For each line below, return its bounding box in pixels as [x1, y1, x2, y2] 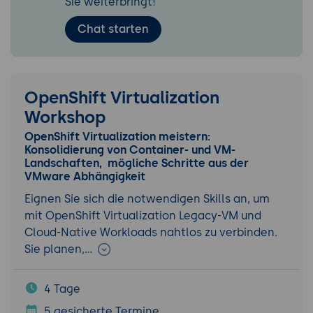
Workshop [24, 107, 105, 128]
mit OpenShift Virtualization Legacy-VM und [24, 209, 261, 223]
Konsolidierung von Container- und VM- [24, 143, 235, 157]
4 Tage [44, 282, 80, 296]
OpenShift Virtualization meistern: [24, 130, 210, 144]
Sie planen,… [24, 242, 96, 256]
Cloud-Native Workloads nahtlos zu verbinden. [24, 226, 277, 240]
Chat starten [77, 22, 149, 36]
